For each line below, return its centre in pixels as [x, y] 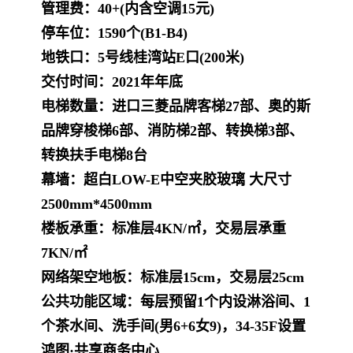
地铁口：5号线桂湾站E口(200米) [143, 58]
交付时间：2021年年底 [112, 82]
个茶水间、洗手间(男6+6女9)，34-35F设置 [173, 327]
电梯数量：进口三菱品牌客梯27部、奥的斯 [176, 107]
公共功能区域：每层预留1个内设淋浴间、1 [176, 302]
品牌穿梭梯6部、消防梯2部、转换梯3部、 [172, 131]
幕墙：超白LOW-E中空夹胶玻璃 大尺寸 [166, 180]
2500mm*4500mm [97, 204]
